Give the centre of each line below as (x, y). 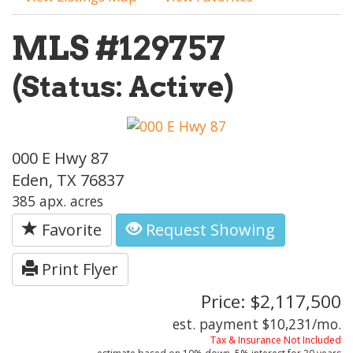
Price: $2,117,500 (271, 301)
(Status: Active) (123, 87)
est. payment (217, 323)
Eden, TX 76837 (68, 180)
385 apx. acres (58, 201)
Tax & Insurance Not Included (276, 340)
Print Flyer (78, 269)
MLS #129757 (119, 48)
